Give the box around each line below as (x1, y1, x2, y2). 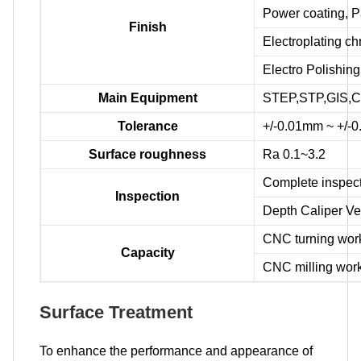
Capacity (120, 245, 175, 259)
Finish (128, 19, 167, 34)
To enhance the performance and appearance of (39, 343, 313, 358)
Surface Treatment (39, 301, 193, 322)
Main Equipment (98, 90, 197, 105)
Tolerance (117, 118, 178, 133)
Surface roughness (89, 147, 206, 161)
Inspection (115, 189, 180, 203)
